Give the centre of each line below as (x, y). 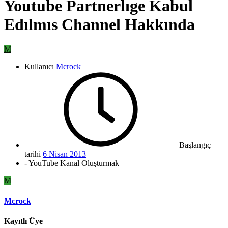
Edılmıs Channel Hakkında (99, 24)
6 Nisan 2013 (64, 154)
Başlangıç (195, 145)
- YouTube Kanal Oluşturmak (72, 163)
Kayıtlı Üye (23, 221)
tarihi (33, 154)
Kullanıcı (39, 67)
